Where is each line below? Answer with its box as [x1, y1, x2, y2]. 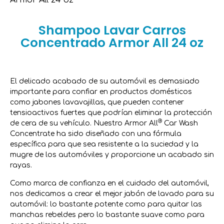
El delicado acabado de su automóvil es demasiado [10, 77, 199, 85]
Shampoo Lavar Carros [38, 21, 186, 39]
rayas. [10, 161, 32, 169]
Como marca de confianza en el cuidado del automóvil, [10, 179, 209, 187]
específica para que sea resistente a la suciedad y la [10, 140, 198, 148]
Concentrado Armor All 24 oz [20, 33, 203, 51]
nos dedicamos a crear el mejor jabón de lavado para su [10, 189, 214, 197]
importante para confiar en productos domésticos [10, 88, 192, 96]
